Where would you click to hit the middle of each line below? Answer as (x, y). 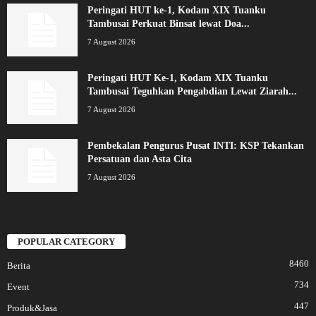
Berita (19, 266)
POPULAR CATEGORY (66, 242)
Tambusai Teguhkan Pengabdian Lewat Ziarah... (192, 91)
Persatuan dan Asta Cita (140, 159)
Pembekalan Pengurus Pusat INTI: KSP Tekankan (196, 145)
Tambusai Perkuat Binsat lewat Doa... (169, 23)
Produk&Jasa (32, 308)
